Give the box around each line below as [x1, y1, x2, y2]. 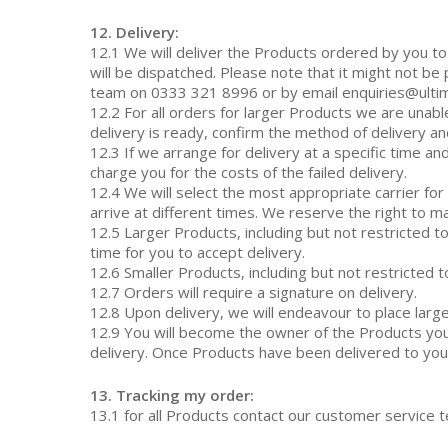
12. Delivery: [90, 22, 180, 42]
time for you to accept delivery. [90, 242, 306, 262]
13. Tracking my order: [90, 384, 255, 405]
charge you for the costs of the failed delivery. [90, 162, 408, 182]
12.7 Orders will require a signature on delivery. [90, 282, 418, 302]
